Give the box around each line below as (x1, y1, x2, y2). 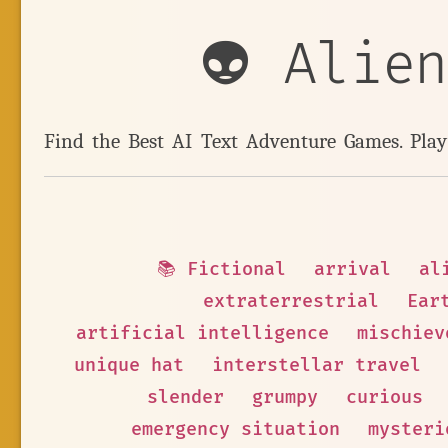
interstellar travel (212, 354, 421, 377)
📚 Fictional (156, 258, 286, 281)
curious (346, 386, 423, 409)
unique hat (74, 354, 184, 377)
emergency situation (130, 418, 340, 441)
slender (147, 386, 224, 409)
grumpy (252, 386, 318, 409)
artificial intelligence (76, 322, 329, 345)
